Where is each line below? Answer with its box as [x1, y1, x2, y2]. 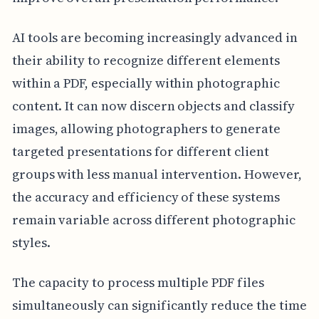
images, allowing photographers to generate [11, 119, 281, 137]
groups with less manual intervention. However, [11, 164, 302, 183]
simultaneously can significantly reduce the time [11, 296, 307, 314]
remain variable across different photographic [11, 210, 296, 229]
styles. [11, 233, 51, 251]
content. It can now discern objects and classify [11, 96, 295, 115]
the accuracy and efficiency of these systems [11, 187, 280, 206]
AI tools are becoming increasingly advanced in [11, 28, 298, 46]
